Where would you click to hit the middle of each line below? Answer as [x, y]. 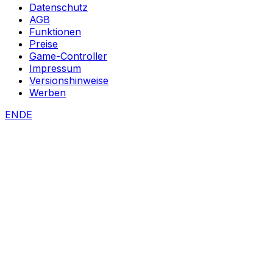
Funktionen [55, 31]
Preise [44, 44]
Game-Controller [68, 56]
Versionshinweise [69, 80]
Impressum [55, 68]
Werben [48, 92]
